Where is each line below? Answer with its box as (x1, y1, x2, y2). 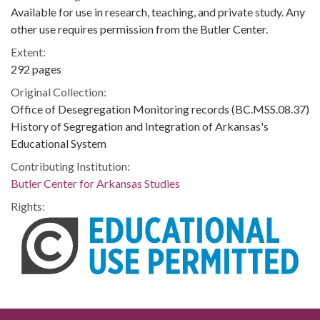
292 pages (11, 62, 61, 76)
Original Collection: (11, 85, 106, 99)
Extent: (11, 45, 46, 59)
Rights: (11, 199, 45, 213)
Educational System (11, 136, 106, 150)
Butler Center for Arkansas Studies (11, 176, 180, 190)
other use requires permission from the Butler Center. (11, 22, 268, 36)
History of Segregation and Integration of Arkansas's (11, 119, 269, 133)
